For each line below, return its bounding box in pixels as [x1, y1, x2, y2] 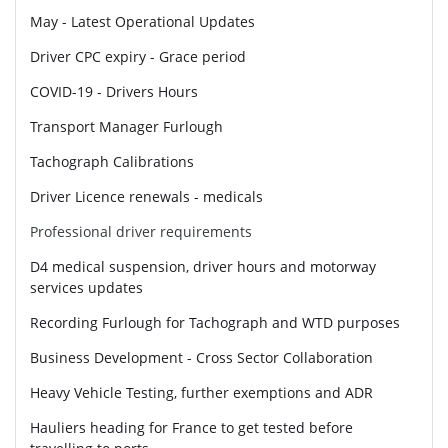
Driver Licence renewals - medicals [30, 186, 263, 206]
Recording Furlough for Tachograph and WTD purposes [30, 312, 400, 332]
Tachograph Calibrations [30, 151, 194, 171]
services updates [30, 277, 143, 297]
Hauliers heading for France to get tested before [30, 417, 353, 437]
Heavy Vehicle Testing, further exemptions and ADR [30, 382, 373, 402]
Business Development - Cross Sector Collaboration [30, 347, 373, 367]
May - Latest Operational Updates [30, 11, 255, 31]
